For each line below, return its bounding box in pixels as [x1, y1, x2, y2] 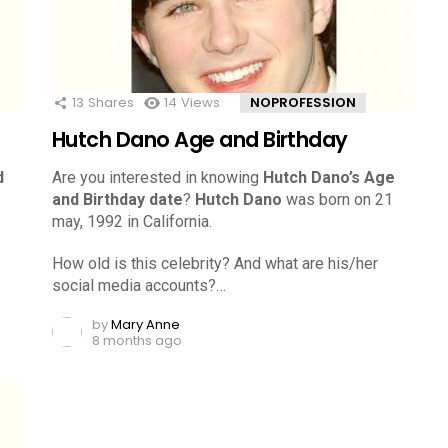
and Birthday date [52, 189, 183, 209]
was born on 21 [282, 189, 393, 209]
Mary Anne [111, 314, 180, 334]
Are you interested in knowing [52, 167, 263, 187]
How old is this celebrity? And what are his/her [52, 253, 378, 273]
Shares [88, 92, 134, 112]
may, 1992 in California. [52, 211, 212, 231]
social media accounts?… [52, 275, 226, 295]
